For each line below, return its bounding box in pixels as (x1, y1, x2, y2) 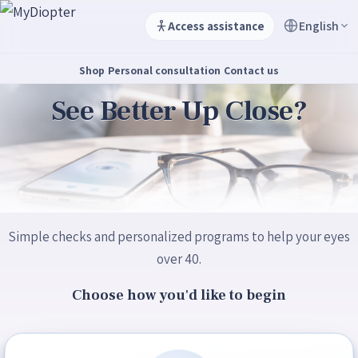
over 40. (157, 250, 201, 268)
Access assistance (168, 18, 265, 34)
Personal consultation (108, 63, 221, 78)
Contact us (224, 63, 279, 78)
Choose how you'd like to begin (72, 285, 286, 305)
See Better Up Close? (50, 92, 308, 129)
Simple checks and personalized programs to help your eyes (8, 228, 350, 246)
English (299, 17, 339, 34)
